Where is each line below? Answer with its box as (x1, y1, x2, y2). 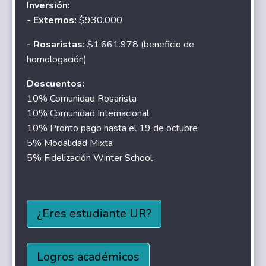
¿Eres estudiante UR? (37, 205, 152, 221)
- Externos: (27, 13, 77, 27)
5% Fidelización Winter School (27, 151, 153, 164)
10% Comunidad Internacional (27, 106, 150, 120)
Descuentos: (27, 77, 85, 90)
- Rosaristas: (27, 37, 85, 51)
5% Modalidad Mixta (27, 136, 113, 150)
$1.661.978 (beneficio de (85, 37, 195, 51)
